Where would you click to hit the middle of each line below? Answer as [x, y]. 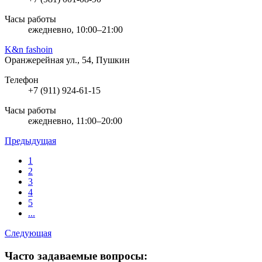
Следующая [28, 233]
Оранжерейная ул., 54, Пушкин [67, 60]
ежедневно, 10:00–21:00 [75, 29]
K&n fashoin [29, 49]
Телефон [22, 80]
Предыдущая [30, 140]
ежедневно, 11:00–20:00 [75, 120]
